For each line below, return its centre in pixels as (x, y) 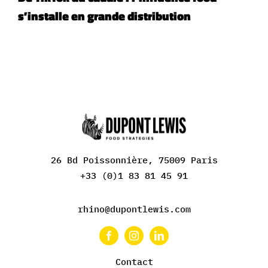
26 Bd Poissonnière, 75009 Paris (134, 160)
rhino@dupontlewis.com (134, 209)
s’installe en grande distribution (104, 16)
